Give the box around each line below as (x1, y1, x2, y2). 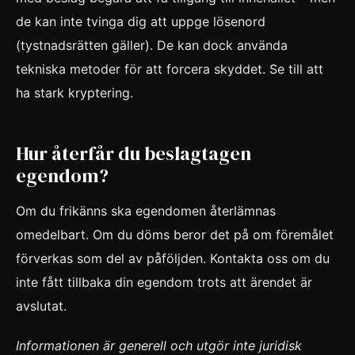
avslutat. (16, 297, 67, 314)
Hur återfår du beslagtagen (16, 140, 251, 167)
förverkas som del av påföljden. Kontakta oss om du (16, 250, 330, 266)
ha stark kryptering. (16, 85, 133, 101)
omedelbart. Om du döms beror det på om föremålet (16, 226, 334, 242)
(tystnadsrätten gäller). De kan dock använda (16, 37, 288, 54)
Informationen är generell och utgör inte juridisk (16, 337, 302, 353)
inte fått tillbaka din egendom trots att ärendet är (16, 273, 312, 290)
